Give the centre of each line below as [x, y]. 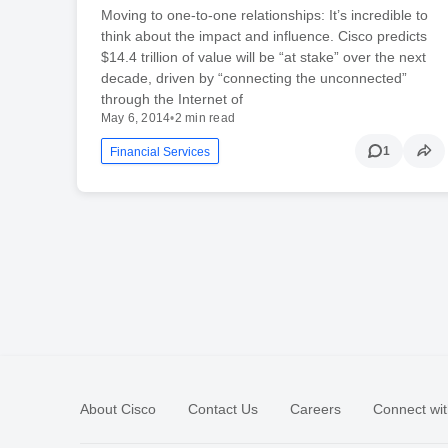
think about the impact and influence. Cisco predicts [263, 36]
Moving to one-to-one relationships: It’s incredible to [264, 15]
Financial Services [159, 152]
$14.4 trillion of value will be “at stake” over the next [263, 57]
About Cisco [118, 409]
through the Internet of [171, 99]
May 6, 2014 [135, 118]
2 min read [205, 118]
